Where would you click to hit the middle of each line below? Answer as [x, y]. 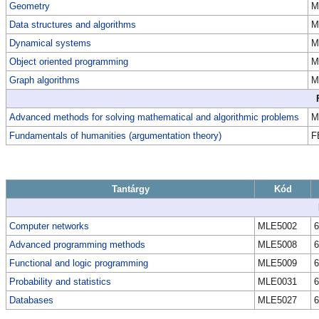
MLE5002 [277, 226]
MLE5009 [277, 263]
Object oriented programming [69, 62]
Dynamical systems [50, 43]
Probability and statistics [60, 282]
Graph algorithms [45, 80]
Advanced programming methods [77, 245]
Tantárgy [130, 189]
